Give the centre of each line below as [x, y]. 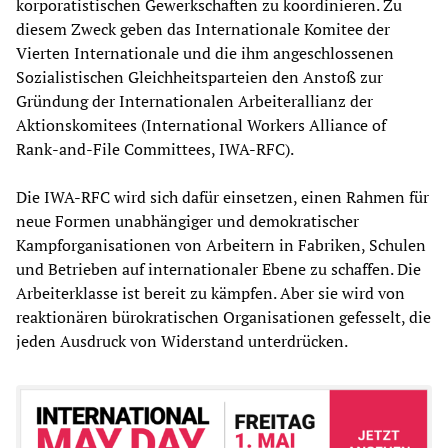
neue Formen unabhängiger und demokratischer [187, 221]
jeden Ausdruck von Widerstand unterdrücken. [182, 341]
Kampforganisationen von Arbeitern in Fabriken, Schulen [221, 245]
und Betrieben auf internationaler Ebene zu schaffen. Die [218, 269]
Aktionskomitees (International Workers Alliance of [201, 125]
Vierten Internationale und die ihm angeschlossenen [205, 53]
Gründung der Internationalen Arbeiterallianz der [194, 101]
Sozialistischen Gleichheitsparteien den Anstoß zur [199, 77]
